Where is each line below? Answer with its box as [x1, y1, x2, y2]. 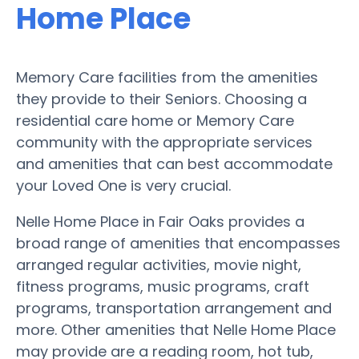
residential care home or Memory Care [16, 110, 294, 131]
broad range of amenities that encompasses [16, 232, 341, 253]
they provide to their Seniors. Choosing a [16, 88, 307, 109]
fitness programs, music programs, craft [16, 276, 309, 296]
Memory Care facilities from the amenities [16, 67, 318, 87]
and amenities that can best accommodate [16, 153, 333, 174]
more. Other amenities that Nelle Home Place [16, 319, 336, 340]
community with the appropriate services [16, 131, 313, 152]
